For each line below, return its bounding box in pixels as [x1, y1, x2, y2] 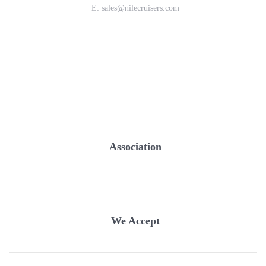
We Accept [111, 215, 160, 227]
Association [109, 141, 162, 153]
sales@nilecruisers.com [102, 4, 180, 13]
